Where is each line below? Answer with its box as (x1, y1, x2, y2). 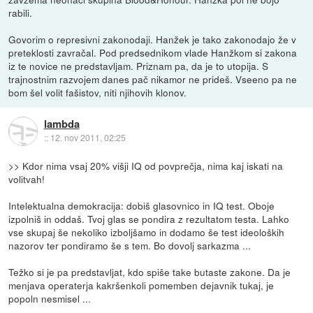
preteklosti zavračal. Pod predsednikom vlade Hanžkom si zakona (8, 45, 298, 59)
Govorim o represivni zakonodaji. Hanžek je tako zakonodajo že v (8, 31, 297, 46)
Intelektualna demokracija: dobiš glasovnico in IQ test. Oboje (8, 198, 275, 212)
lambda (43, 116, 80, 132)
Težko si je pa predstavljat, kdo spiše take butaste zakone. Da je (8, 264, 291, 279)
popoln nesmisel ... (8, 291, 92, 305)
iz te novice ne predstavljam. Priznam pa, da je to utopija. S (8, 58, 269, 73)
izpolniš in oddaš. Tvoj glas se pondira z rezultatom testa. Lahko (8, 211, 290, 226)
